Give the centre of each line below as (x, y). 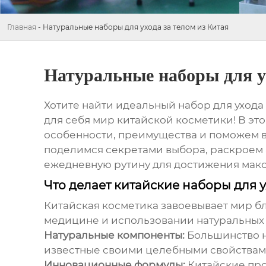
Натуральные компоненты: (114, 235)
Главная (22, 27)
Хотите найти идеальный (111, 105)
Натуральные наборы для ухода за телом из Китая (136, 27)
